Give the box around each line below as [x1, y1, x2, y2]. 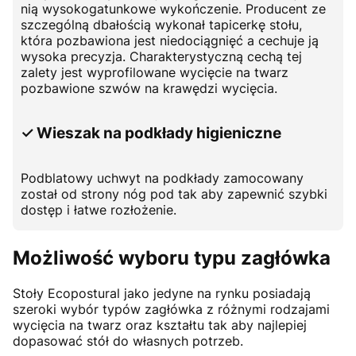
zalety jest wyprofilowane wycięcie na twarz [21, 64, 288, 81]
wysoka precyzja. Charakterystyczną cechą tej [21, 48, 302, 65]
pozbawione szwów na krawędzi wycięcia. [21, 80, 277, 97]
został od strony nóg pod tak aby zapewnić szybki [21, 185, 327, 202]
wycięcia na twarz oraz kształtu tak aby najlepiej [13, 316, 307, 333]
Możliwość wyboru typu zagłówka [13, 246, 331, 269]
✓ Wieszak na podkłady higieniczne [21, 124, 281, 143]
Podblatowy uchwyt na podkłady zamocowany [21, 169, 304, 186]
